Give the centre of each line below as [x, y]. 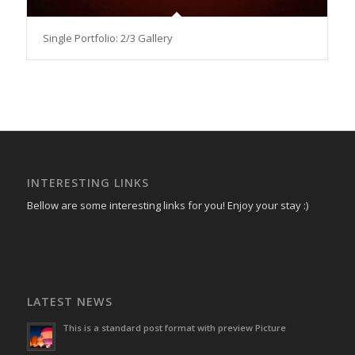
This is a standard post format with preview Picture [174, 328]
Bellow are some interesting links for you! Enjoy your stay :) [167, 205]
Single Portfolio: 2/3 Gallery [107, 38]
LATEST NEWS [69, 302]
